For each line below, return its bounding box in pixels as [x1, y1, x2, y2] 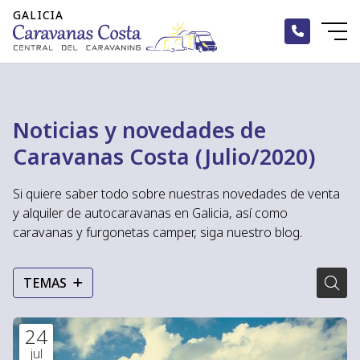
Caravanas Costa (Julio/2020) [13, 141, 316, 171]
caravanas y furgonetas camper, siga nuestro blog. [13, 223, 302, 242]
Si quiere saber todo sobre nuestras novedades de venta [13, 185, 340, 203]
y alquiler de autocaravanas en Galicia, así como [13, 204, 288, 223]
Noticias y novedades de [13, 114, 266, 145]
